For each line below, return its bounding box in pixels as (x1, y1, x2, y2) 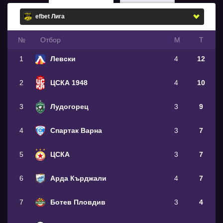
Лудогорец (50, 102, 89, 111)
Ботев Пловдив (50, 198, 106, 206)
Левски (50, 54, 76, 63)
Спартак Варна (50, 126, 102, 134)
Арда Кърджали (50, 174, 107, 182)
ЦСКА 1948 (50, 78, 88, 87)
